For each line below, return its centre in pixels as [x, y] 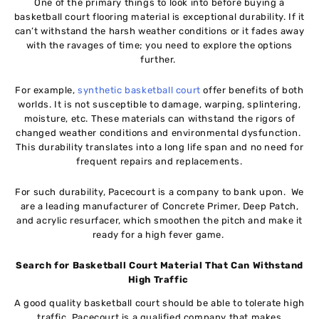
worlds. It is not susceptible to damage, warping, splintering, [159, 105]
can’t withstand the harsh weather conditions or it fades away [159, 31]
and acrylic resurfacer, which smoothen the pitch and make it [159, 220]
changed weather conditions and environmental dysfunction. [159, 133]
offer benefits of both [252, 90]
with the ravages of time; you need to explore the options [159, 46]
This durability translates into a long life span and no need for [159, 147]
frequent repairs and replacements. [159, 162]
